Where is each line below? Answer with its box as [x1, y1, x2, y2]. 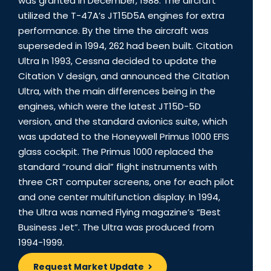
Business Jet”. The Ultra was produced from [18, 221, 214, 234]
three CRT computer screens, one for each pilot [18, 175, 234, 189]
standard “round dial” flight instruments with [18, 160, 217, 174]
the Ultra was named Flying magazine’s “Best [18, 206, 221, 219]
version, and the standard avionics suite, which [18, 115, 227, 128]
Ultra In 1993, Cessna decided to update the [18, 54, 217, 68]
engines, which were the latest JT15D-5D [18, 100, 201, 113]
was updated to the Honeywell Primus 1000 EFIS [18, 130, 229, 143]
